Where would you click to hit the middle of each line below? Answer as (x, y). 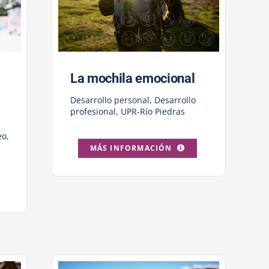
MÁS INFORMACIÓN (131, 148)
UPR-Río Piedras (153, 112)
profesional (93, 112)
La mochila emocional (132, 79)
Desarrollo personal (110, 100)
